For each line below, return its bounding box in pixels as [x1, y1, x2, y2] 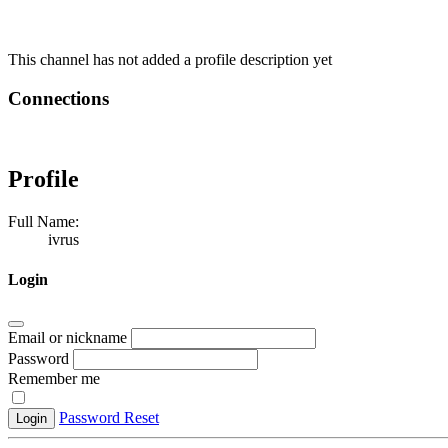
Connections [8, 87, 109, 109]
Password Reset [59, 408, 159, 426]
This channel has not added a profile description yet [8, 51, 332, 68]
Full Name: [8, 213, 79, 231]
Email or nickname [8, 328, 131, 346]
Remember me [8, 369, 100, 387]
